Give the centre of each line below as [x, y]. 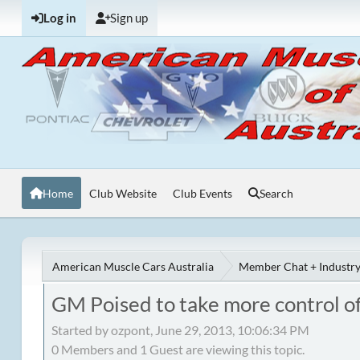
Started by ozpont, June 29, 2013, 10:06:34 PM [180, 329]
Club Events [202, 193]
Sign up [129, 18]
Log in [59, 18]
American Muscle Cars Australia [133, 266]
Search [276, 193]
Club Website [123, 193]
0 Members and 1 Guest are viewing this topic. [178, 349]
